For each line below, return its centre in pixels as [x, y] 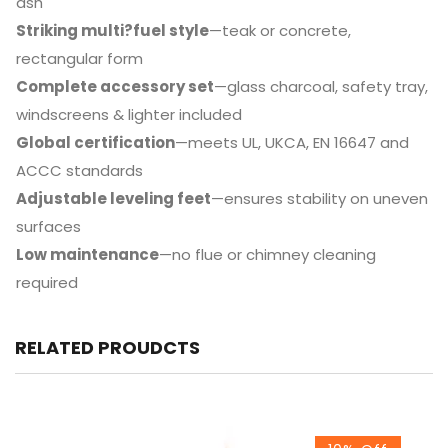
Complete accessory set [114, 86]
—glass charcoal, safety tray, [320, 86]
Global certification [95, 142]
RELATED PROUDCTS [107, 347]
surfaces [48, 226]
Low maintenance [87, 254]
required [46, 282]
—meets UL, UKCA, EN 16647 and [291, 142]
